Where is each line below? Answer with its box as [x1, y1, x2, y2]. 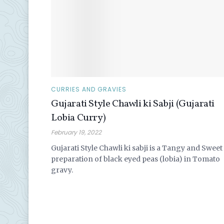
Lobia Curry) [51, 110, 106, 125]
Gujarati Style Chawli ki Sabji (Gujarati [51, 96, 215, 111]
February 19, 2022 [51, 127, 101, 136]
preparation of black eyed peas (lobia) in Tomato [51, 154, 220, 163]
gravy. [51, 165, 73, 174]
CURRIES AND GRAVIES [51, 84, 126, 93]
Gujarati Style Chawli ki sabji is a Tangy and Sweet [51, 143, 222, 152]
